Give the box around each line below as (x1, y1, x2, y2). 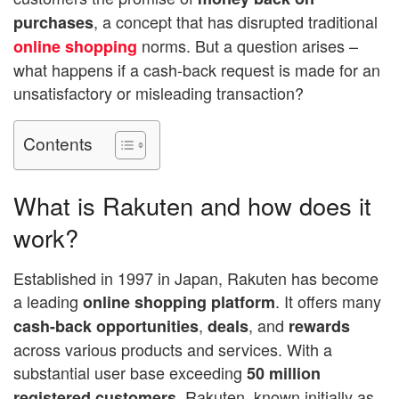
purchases (13, 10, 94, 34)
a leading (13, 289, 78, 313)
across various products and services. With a (13, 337, 332, 361)
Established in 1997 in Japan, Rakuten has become (13, 265, 379, 289)
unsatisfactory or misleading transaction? (13, 80, 304, 104)
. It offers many (275, 289, 381, 313)
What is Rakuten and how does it (13, 188, 371, 224)
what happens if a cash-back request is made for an (13, 57, 380, 81)
